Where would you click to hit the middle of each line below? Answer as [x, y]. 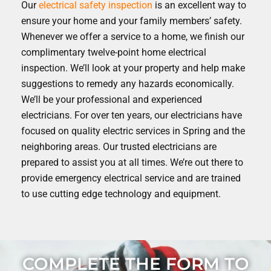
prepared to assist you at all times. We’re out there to [132, 162]
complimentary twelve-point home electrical [114, 52]
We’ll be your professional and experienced [112, 99]
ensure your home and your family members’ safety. [132, 21]
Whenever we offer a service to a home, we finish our [133, 36]
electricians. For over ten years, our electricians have [132, 115]
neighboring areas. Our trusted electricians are [119, 146]
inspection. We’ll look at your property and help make [133, 68]
